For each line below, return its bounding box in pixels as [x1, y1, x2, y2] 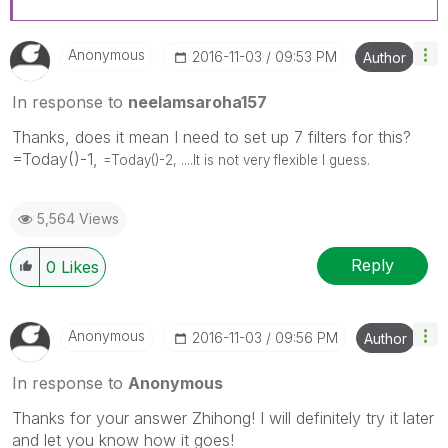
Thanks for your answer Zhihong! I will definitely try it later [12, 407, 434, 428]
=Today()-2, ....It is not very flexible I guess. [103, 151, 370, 168]
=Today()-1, [12, 148, 103, 169]
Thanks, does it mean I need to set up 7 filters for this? [12, 126, 411, 147]
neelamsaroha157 [128, 91, 267, 112]
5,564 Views [37, 209, 119, 227]
